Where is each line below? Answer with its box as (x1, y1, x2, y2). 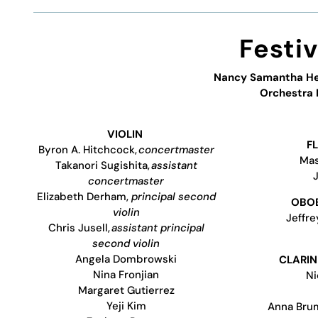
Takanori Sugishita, (55, 158, 150, 172)
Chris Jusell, (48, 220, 111, 235)
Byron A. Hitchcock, (38, 142, 138, 157)
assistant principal (111, 220, 204, 235)
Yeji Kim (106, 298, 146, 313)
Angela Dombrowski (75, 251, 177, 266)
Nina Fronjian (93, 267, 159, 282)
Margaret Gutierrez (77, 283, 175, 297)
